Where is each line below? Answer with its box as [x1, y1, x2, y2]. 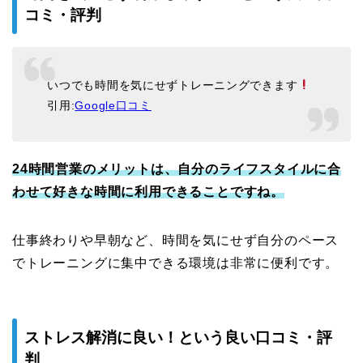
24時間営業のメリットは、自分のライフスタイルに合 [12, 162, 341, 177]
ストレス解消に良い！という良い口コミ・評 [24, 329, 332, 347]
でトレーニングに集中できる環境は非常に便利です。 [12, 256, 340, 271]
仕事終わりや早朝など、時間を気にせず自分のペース [12, 233, 340, 248]
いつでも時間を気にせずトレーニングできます [47, 78, 298, 92]
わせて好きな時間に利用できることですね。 [12, 185, 284, 199]
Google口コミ [75, 98, 152, 112]
